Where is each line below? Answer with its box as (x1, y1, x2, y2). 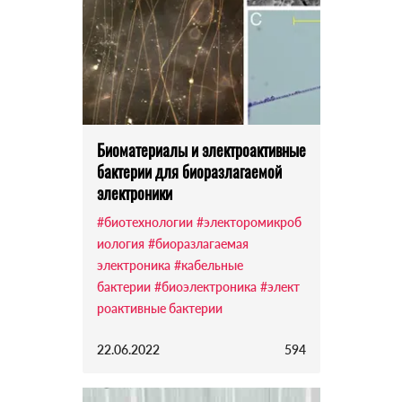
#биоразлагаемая (147, 236, 249, 252)
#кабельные (173, 258, 243, 274)
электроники (96, 181, 172, 205)
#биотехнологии (96, 214, 193, 231)
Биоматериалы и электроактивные (96, 138, 306, 162)
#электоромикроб (196, 214, 301, 231)
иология (96, 236, 144, 252)
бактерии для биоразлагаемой (96, 160, 282, 184)
